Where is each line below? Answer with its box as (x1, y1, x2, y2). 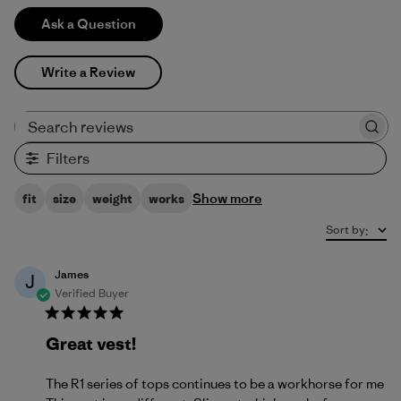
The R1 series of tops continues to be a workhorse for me (46, 375, 384, 392)
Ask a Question (41, 15, 136, 32)
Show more (192, 190, 262, 207)
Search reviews (200, 125, 279, 141)
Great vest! (46, 333, 136, 354)
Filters (47, 149, 90, 168)
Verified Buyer (55, 286, 129, 301)
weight (92, 190, 132, 207)
